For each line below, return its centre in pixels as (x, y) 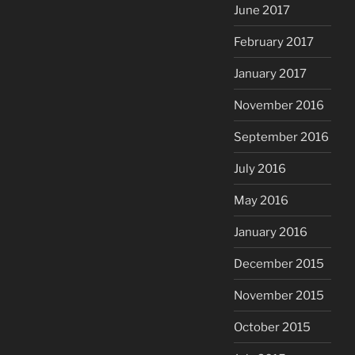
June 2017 (262, 10)
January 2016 (271, 232)
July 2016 (260, 168)
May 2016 (261, 200)
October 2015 (272, 327)
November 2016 (279, 105)
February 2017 (274, 42)
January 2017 (270, 73)
